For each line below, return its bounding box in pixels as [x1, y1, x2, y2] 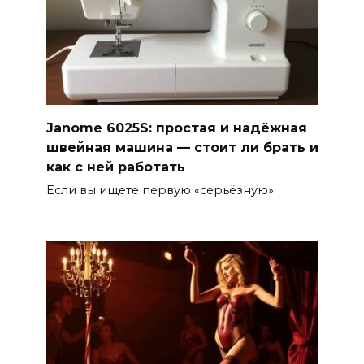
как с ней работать [45, 158, 185, 175]
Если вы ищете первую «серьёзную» [45, 182, 274, 197]
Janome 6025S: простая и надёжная [45, 119, 307, 136]
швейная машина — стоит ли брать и [45, 139, 318, 155]
